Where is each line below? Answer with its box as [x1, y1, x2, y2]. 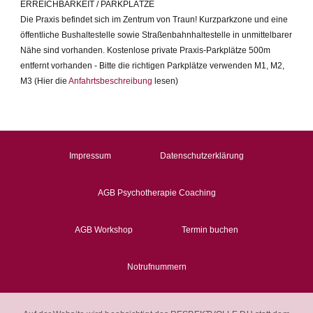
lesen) [152, 76, 178, 86]
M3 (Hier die [20, 76, 68, 86]
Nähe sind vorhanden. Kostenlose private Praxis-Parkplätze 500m [20, 45, 270, 55]
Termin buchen [182, 225, 238, 235]
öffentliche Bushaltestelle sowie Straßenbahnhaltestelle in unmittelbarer [20, 30, 292, 40]
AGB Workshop [75, 225, 133, 235]
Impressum [69, 151, 111, 161]
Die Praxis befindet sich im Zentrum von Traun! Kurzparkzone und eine [20, 15, 288, 24]
